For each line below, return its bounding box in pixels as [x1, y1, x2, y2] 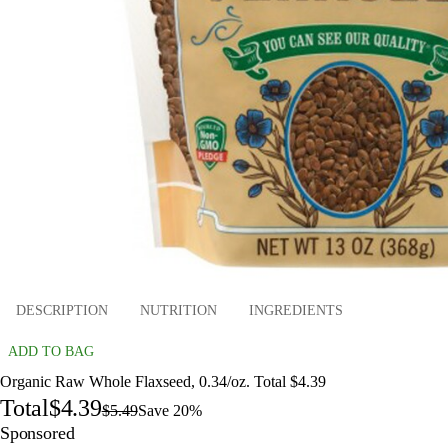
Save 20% [137, 402, 202, 420]
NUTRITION [140, 302, 217, 318]
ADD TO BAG [8, 344, 94, 360]
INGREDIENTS [249, 302, 343, 318]
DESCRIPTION [16, 302, 108, 318]
